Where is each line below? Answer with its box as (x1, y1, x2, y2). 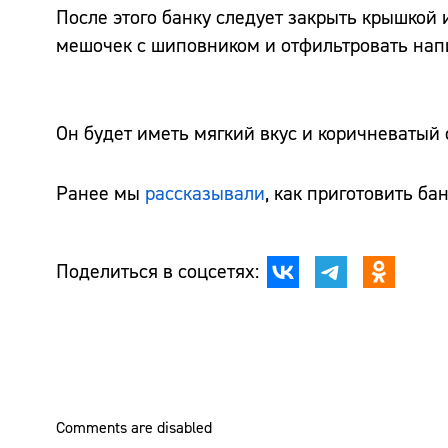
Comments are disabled (56, 417, 212, 438)
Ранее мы (56, 180, 145, 206)
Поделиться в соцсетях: (56, 258, 259, 284)
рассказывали (145, 180, 265, 206)
